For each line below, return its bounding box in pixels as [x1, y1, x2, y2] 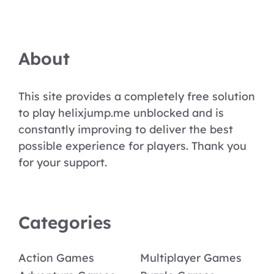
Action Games [18, 250, 94, 265]
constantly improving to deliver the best [18, 122, 233, 136]
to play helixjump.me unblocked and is [18, 105, 224, 120]
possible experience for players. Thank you [18, 138, 246, 153]
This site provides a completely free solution [18, 89, 255, 103]
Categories [18, 211, 111, 233]
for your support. [18, 155, 107, 169]
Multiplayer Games [140, 250, 242, 265]
